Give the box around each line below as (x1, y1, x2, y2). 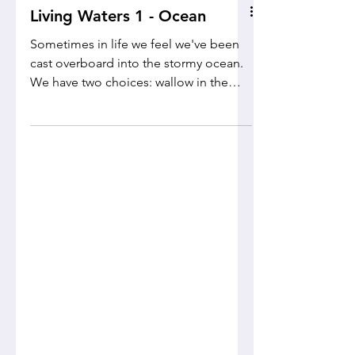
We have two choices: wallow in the (30, 144, 228, 159)
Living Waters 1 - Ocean (30, 76, 206, 95)
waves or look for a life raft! (30, 163, 182, 178)
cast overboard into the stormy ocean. (30, 125, 243, 140)
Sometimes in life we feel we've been (30, 106, 239, 121)
